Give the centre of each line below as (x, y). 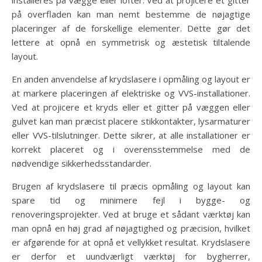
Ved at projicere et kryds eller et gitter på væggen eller (131, 107)
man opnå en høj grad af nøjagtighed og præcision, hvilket (131, 228)
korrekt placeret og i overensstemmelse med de (131, 149)
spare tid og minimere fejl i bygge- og (131, 200)
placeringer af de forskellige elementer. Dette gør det (131, 28)
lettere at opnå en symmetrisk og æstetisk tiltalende (131, 42)
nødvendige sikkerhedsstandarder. (82, 163)
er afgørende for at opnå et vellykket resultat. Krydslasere (131, 242)
